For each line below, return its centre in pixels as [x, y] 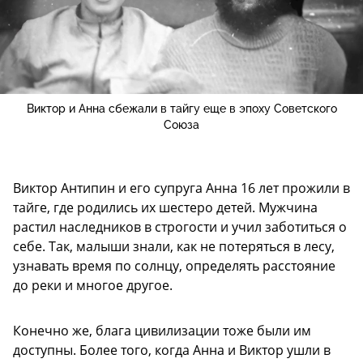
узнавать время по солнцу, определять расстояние [174, 265]
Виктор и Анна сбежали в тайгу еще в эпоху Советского [181, 108]
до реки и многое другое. [93, 285]
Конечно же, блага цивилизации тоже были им [162, 330]
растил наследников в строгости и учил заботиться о [180, 226]
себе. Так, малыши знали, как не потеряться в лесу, [174, 246]
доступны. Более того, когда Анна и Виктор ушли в [172, 350]
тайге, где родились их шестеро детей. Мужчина [165, 207]
